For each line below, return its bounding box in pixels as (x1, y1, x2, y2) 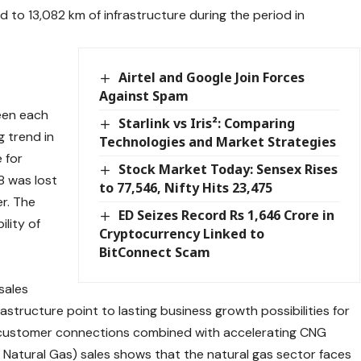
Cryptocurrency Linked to (99, 225, 265, 243)
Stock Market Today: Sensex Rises (118, 160, 338, 179)
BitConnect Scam (99, 243, 211, 262)
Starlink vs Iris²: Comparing (118, 114, 295, 132)
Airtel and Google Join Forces (118, 68, 305, 86)
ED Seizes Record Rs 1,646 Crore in (118, 206, 334, 225)
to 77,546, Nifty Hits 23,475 (99, 179, 273, 197)
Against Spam (99, 87, 189, 105)
